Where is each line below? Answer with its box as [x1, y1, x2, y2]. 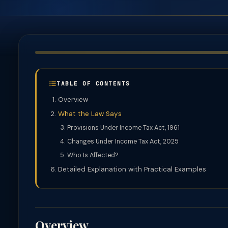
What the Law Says [58, 109, 122, 118]
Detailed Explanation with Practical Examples [58, 165, 206, 174]
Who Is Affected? [67, 151, 119, 159]
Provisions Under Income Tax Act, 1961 [67, 124, 180, 132]
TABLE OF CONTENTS [56, 80, 130, 87]
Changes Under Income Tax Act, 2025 [67, 137, 179, 146]
